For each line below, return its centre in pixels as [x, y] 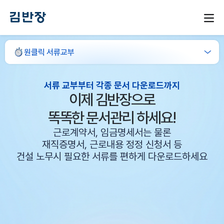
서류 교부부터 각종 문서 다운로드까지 [112, 85]
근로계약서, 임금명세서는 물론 [112, 132]
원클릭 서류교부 [49, 52]
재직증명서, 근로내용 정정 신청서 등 [112, 144]
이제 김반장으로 [112, 99]
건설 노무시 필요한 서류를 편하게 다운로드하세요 [112, 156]
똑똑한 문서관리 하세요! [112, 117]
